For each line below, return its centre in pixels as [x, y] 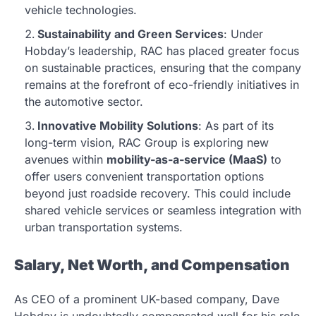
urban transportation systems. [104, 227]
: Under [243, 34]
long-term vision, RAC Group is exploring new [147, 143]
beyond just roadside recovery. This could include [158, 194]
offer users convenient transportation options [144, 177]
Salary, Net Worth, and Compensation [152, 265]
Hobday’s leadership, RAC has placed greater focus [162, 51]
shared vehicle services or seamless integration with [163, 211]
